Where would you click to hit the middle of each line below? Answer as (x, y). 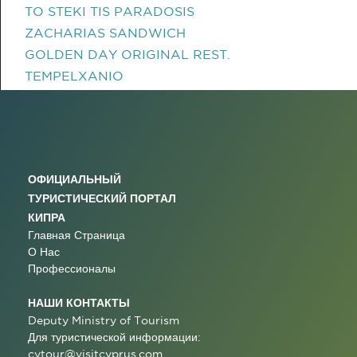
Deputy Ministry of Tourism (104, 320)
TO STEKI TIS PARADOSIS (110, 11)
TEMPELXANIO (74, 76)
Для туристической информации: (114, 337)
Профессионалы (72, 269)
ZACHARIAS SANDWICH (105, 33)
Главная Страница (76, 235)
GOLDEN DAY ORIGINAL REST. (127, 54)
